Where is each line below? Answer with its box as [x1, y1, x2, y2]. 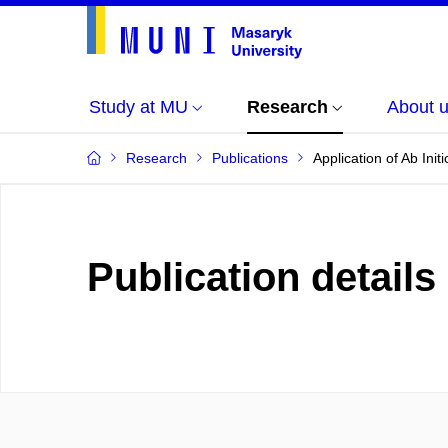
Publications [212, 150, 288, 166]
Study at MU [89, 97, 188, 117]
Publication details [87, 255, 436, 299]
